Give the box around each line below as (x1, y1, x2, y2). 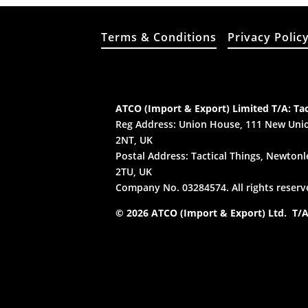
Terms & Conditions (101, 29, 217, 45)
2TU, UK (115, 165, 153, 179)
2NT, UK (115, 133, 153, 147)
